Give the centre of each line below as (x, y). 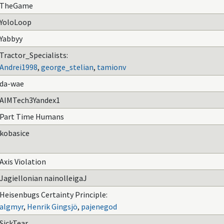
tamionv (111, 67)
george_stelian (67, 67)
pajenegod (99, 206)
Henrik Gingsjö (52, 206)
